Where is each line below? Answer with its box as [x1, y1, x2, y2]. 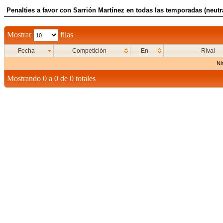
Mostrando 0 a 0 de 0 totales [7, 74, 96, 83]
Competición [72, 47, 107, 54]
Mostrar [7, 30, 33, 39]
